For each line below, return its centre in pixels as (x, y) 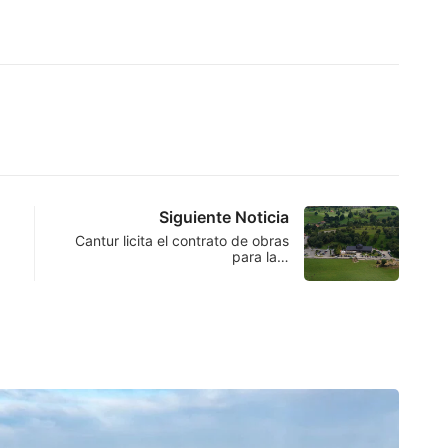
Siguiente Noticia (224, 217)
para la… (260, 257)
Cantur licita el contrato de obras (182, 241)
